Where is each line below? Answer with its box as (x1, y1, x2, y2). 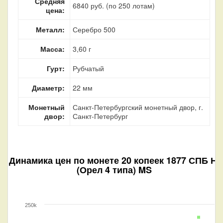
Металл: (36, 24, 65, 34)
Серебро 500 (73, 24, 115, 34)
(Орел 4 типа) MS (76, 163, 152, 176)
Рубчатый (73, 63, 104, 73)
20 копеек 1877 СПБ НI (121, 153, 220, 167)
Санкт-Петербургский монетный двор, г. (73, 102, 203, 112)
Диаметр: (32, 82, 65, 93)
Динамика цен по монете (8, 153, 121, 167)
